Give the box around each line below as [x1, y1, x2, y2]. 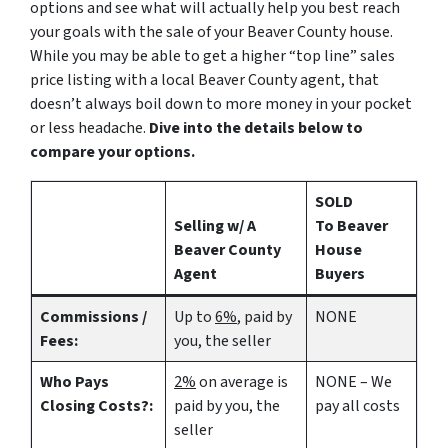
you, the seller [174, 330, 271, 352]
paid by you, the [174, 395, 280, 417]
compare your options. [30, 141, 198, 163]
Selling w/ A [174, 215, 256, 237]
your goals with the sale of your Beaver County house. [30, 21, 393, 43]
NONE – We [315, 371, 392, 393]
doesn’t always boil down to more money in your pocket [30, 93, 412, 115]
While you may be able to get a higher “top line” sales [30, 45, 395, 67]
